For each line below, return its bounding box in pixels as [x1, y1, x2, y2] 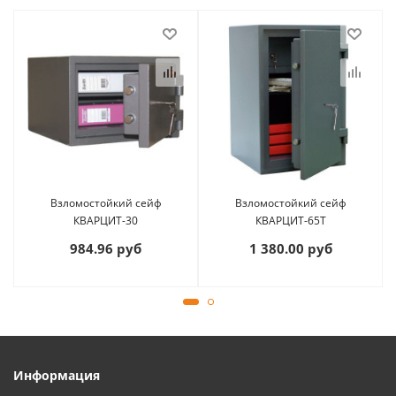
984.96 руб [70, 239, 141, 257]
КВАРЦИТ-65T [255, 212, 326, 228]
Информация [13, 366, 100, 384]
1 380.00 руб [248, 239, 332, 257]
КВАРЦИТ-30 [73, 212, 138, 228]
